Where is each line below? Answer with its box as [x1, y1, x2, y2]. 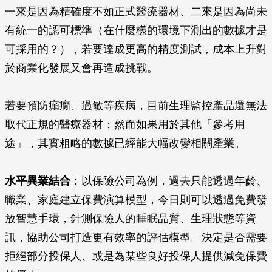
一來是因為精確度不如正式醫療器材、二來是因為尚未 [5, 5, 267, 18]
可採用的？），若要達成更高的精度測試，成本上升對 [5, 43, 267, 55]
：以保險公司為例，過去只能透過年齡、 [70, 175, 267, 187]
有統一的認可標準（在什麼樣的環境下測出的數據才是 [5, 24, 267, 36]
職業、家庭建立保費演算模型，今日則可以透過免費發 [5, 194, 267, 206]
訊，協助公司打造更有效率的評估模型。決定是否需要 [5, 231, 267, 243]
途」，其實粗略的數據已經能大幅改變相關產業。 [5, 137, 245, 149]
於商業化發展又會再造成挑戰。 [5, 62, 158, 74]
